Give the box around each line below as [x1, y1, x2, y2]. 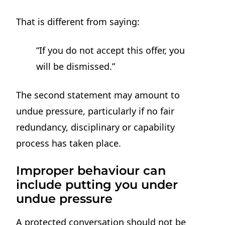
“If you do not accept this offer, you [36, 44, 185, 56]
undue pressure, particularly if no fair [16, 104, 175, 117]
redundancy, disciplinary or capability [16, 121, 175, 133]
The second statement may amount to [16, 88, 180, 101]
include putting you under [16, 177, 178, 192]
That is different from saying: [16, 15, 140, 28]
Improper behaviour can [16, 163, 166, 178]
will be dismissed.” [36, 60, 116, 72]
